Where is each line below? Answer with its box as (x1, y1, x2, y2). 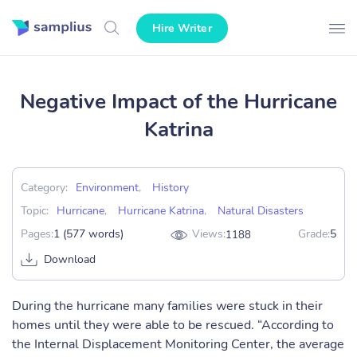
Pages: (21, 226, 53, 241)
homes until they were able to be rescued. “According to (12, 316, 334, 334)
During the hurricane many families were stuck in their (12, 297, 323, 315)
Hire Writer (151, 21, 212, 36)
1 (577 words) (53, 226, 124, 241)
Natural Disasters (218, 203, 304, 218)
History (152, 180, 189, 195)
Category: (21, 180, 68, 195)
